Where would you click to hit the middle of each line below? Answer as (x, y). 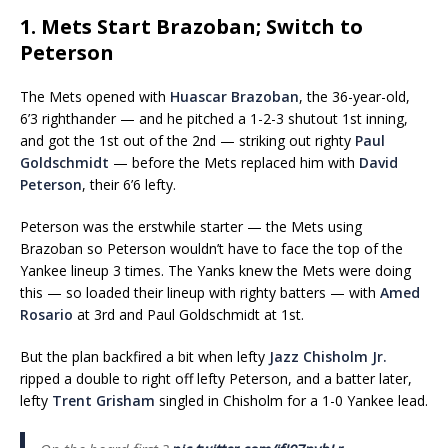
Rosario (46, 314)
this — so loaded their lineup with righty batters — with (200, 292)
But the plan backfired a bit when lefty (144, 356)
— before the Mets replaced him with (234, 162)
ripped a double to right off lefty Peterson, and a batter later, (216, 378)
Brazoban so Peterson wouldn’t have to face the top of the (211, 248)
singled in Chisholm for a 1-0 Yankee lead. (291, 400)
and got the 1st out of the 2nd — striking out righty (187, 140)
